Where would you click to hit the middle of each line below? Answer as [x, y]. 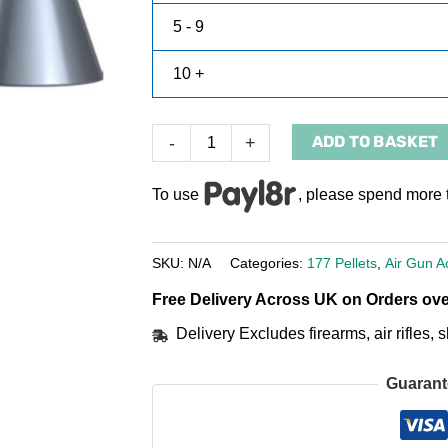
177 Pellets [342, 262]
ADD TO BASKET [375, 142]
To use [177, 194]
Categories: [268, 262]
